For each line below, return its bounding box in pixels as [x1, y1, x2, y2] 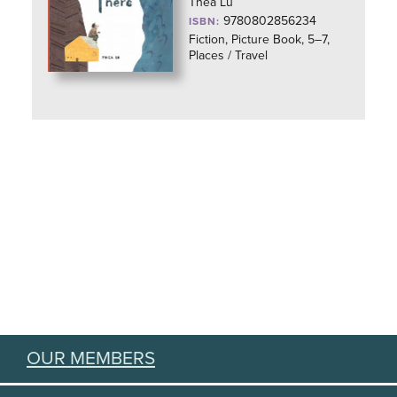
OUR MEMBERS [27, 347, 155, 370]
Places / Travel [189, 48, 269, 63]
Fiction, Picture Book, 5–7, [189, 32, 331, 47]
